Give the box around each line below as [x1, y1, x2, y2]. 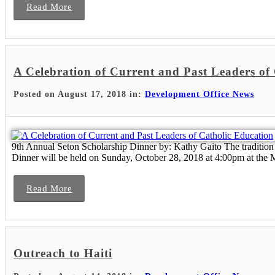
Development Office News [145, 90, 254, 99]
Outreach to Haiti [14, 247, 112, 260]
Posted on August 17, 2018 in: [14, 90, 145, 99]
